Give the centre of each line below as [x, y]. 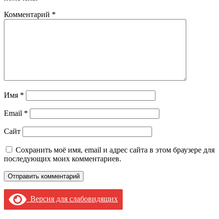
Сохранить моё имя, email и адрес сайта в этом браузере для [115, 150]
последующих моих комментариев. [63, 158]
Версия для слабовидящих [72, 198]
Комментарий [28, 14]
